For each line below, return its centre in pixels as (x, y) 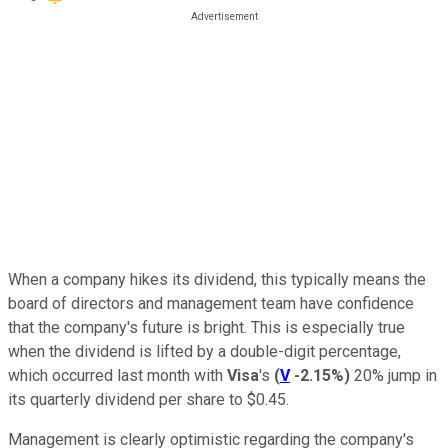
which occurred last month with (117, 375)
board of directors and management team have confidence (211, 303)
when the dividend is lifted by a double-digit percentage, (204, 351)
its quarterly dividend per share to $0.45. (150, 399)
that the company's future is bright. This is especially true (206, 327)
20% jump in (393, 375)
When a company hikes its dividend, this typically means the (217, 279)
